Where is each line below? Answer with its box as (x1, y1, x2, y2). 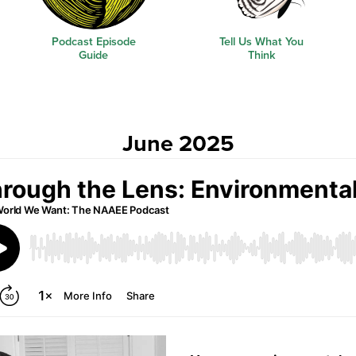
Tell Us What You (219, 33, 304, 51)
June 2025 (122, 126, 234, 160)
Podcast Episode (51, 33, 136, 51)
